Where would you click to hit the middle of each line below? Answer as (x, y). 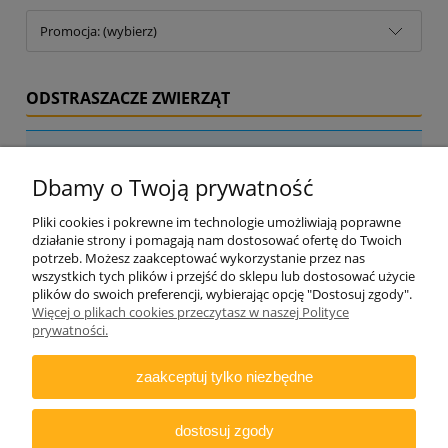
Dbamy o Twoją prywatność (172, 187)
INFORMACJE (224, 362)
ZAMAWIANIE (224, 312)
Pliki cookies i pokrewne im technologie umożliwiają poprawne (216, 222)
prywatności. (70, 330)
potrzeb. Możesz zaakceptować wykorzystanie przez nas (198, 258)
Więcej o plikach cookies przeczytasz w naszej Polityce (190, 312)
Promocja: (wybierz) (98, 30)
